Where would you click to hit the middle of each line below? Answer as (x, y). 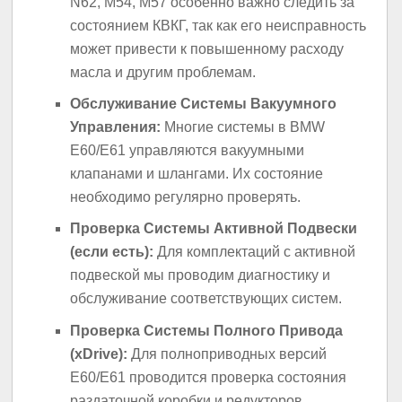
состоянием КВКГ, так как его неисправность (218, 25)
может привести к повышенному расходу (207, 48)
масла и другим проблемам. (163, 72)
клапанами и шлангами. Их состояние (197, 173)
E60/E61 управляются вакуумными (188, 150)
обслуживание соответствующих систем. (206, 299)
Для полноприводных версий (227, 354)
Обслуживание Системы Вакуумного (204, 103)
